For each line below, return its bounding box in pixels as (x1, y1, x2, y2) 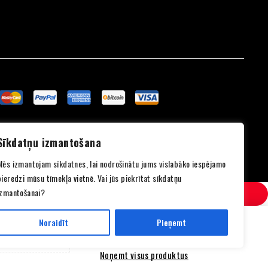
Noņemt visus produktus (100, 248, 188, 261)
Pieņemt (157, 216, 186, 229)
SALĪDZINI (126, 226, 163, 239)
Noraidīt (39, 216, 68, 229)
